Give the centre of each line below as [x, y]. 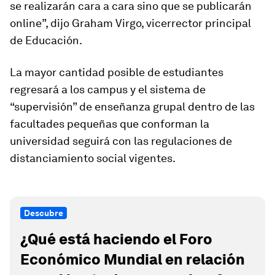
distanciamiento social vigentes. [93, 158]
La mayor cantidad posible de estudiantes [117, 72]
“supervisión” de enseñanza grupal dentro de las [132, 107]
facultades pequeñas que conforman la [110, 124]
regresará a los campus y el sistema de [108, 89]
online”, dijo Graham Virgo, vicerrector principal [130, 23]
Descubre [44, 213]
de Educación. [46, 40]
